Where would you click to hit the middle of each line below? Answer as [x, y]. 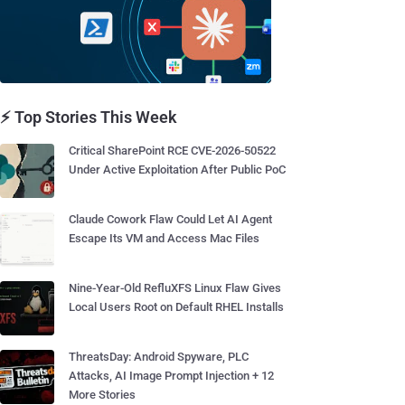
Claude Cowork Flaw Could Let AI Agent [170, 219]
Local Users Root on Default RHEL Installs [176, 307]
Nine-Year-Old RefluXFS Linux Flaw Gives [175, 288]
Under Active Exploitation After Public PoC [177, 170]
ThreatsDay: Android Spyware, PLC [159, 357]
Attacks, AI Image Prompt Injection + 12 [171, 376]
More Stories [102, 395]
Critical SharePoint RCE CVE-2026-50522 [172, 151]
